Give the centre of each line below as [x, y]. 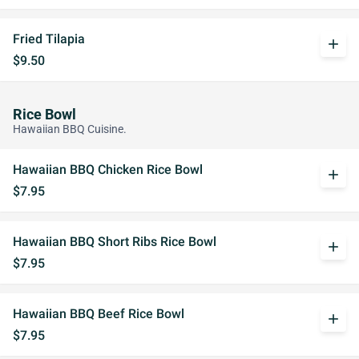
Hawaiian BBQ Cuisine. [70, 129]
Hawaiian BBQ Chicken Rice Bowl [108, 169]
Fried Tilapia [49, 39]
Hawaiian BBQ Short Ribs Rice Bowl [115, 242]
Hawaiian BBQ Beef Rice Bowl [99, 314]
